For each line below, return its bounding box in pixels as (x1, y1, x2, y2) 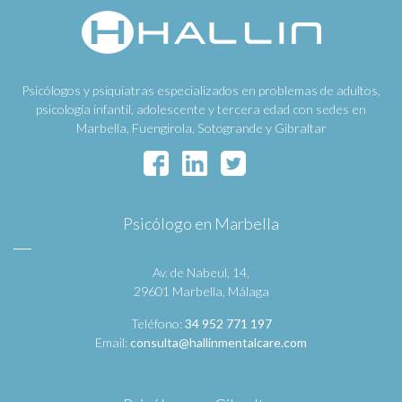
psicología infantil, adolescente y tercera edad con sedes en (36, 100, 366, 117)
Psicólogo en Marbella (123, 213, 279, 233)
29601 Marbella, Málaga (133, 283, 269, 299)
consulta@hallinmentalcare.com (130, 334, 307, 350)
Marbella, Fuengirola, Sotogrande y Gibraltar (75, 119, 327, 135)
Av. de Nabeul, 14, (153, 264, 249, 280)
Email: (95, 334, 130, 350)
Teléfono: (130, 315, 185, 331)
